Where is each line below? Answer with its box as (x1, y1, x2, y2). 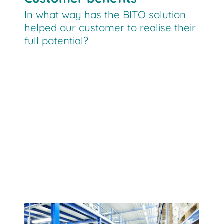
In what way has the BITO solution (24, 8, 186, 21)
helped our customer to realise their (24, 21, 196, 34)
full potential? (24, 34, 89, 47)
